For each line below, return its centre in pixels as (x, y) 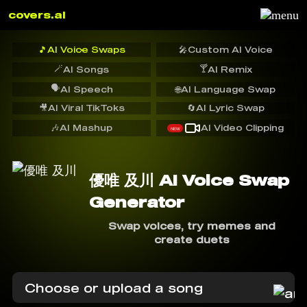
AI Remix (230, 69)
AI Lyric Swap (230, 108)
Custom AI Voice (230, 49)
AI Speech (86, 89)
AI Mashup (86, 128)
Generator (137, 202)
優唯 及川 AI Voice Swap (189, 180)
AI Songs (86, 69)
